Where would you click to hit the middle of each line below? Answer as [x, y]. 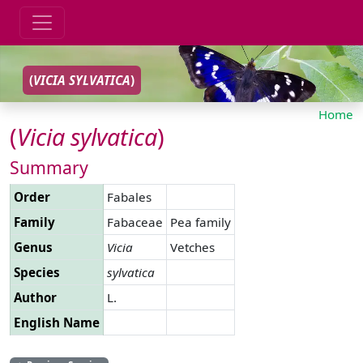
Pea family [201, 222]
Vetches [192, 247]
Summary [49, 167]
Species [37, 272]
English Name [57, 322]
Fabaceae [135, 222]
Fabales [129, 196]
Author [35, 297]
